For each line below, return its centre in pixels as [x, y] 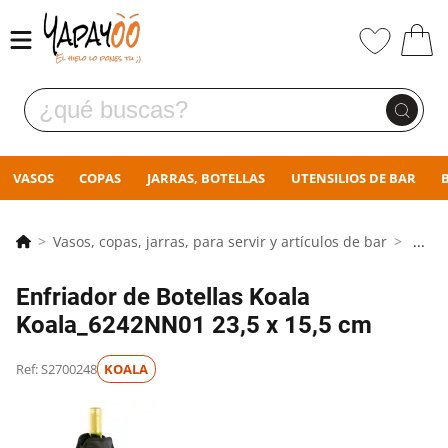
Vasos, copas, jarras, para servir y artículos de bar [220, 241]
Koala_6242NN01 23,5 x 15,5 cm [194, 324]
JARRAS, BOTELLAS [205, 178]
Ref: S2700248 [56, 368]
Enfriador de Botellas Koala [163, 296]
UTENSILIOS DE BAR [353, 178]
